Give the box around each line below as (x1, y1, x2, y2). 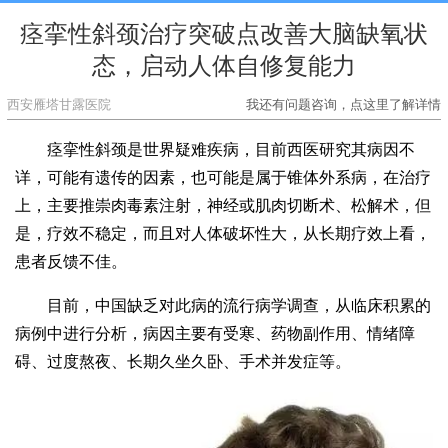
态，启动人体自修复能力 (91, 52, 356, 79)
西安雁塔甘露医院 (6, 97, 111, 112)
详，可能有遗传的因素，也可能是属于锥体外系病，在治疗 (15, 168, 432, 186)
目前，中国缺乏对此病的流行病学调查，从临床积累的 (47, 296, 432, 314)
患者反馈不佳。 (15, 252, 128, 270)
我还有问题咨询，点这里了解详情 (246, 97, 442, 112)
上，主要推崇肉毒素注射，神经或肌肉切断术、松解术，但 (15, 196, 432, 214)
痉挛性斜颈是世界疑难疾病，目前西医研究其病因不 (47, 140, 416, 158)
